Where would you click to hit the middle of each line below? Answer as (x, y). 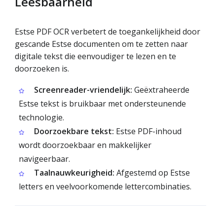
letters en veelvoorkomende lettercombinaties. (105, 186)
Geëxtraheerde (161, 90)
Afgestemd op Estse (152, 173)
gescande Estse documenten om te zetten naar (101, 44)
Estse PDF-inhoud (148, 131)
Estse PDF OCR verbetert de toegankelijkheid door (108, 32)
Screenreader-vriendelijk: (83, 90)
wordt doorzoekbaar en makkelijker (85, 145)
